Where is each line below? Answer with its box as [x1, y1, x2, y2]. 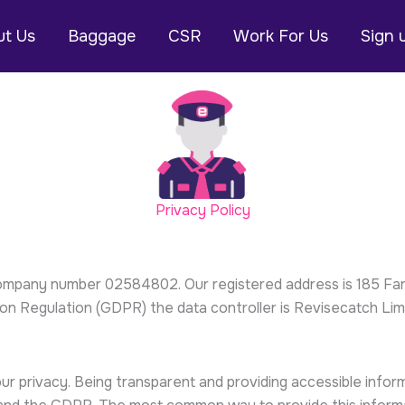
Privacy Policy [155, 201, 250, 220]
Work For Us [232, 25, 328, 46]
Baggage [67, 25, 136, 46]
